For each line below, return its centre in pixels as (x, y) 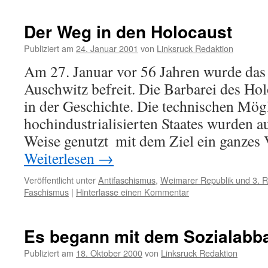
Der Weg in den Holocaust (128, 31)
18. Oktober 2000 (109, 253)
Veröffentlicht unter (60, 180)
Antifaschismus (127, 180)
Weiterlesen (61, 158)
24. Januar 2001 (107, 48)
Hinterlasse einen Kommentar (133, 192)
